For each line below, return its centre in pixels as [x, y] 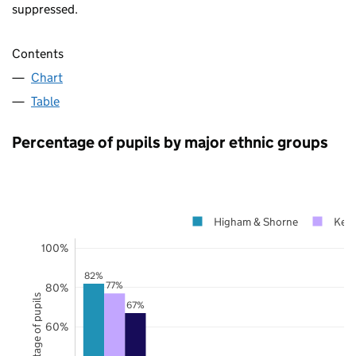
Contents [38, 53]
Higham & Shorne [255, 221]
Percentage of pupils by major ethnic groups [170, 142]
